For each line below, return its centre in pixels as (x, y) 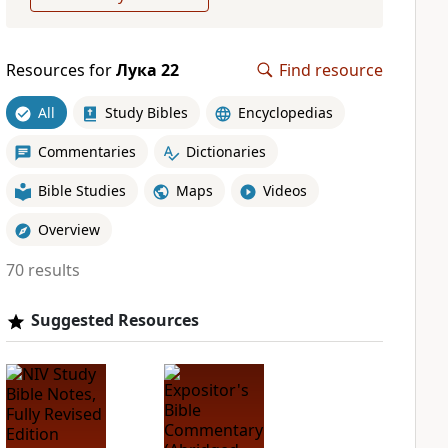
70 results (42, 270)
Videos (284, 190)
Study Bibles (146, 112)
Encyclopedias (285, 112)
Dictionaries (225, 151)
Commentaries (86, 151)
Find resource (331, 70)
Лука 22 (147, 70)
